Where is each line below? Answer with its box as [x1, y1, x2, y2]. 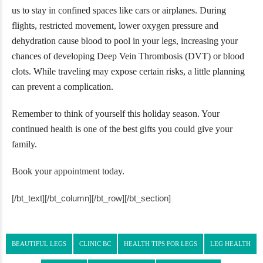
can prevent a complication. [12, 81, 113, 92]
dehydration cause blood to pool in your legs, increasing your [12, 35, 238, 46]
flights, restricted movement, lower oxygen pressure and [12, 20, 218, 31]
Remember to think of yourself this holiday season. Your [12, 108, 220, 119]
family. [12, 139, 37, 149]
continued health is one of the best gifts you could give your [12, 123, 232, 134]
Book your [12, 166, 54, 176]
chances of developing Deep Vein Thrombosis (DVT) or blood [12, 50, 244, 61]
